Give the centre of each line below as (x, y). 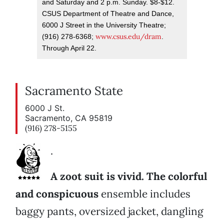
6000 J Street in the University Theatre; (104, 25)
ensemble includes (144, 194)
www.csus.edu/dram (128, 37)
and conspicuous (57, 194)
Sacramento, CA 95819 (69, 118)
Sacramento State (74, 91)
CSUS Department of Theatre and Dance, (108, 14)
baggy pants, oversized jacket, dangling (109, 211)
